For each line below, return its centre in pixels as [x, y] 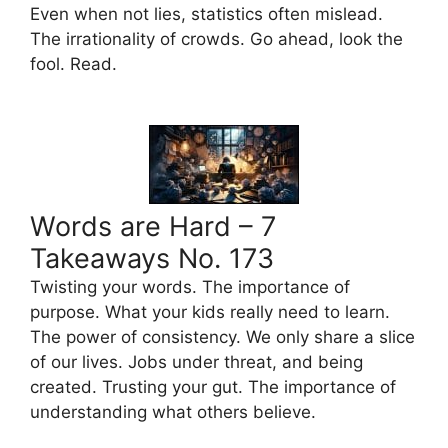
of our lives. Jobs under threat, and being [196, 361]
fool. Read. [73, 63]
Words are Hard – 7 [153, 226]
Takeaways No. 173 [152, 258]
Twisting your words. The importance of [190, 286]
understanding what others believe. [173, 411]
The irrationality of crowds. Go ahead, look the [216, 38]
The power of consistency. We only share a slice [222, 336]
